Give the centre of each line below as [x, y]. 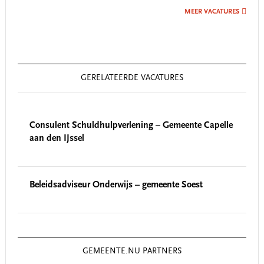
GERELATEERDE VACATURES [132, 78]
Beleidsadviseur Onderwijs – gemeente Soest [116, 185]
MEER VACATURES [212, 11]
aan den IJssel [57, 138]
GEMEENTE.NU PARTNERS [132, 251]
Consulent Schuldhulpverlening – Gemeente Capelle [131, 125]
